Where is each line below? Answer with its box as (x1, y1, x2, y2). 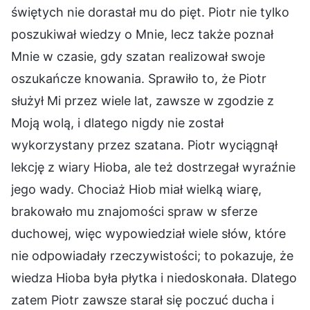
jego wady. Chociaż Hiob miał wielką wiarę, (11, 181, 262, 197)
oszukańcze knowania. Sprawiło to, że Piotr (11, 71, 266, 86)
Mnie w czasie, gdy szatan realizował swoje (11, 48, 265, 64)
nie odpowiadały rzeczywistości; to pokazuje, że (11, 248, 293, 263)
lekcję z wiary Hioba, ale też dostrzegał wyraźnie (11, 159, 295, 174)
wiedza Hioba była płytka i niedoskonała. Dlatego (11, 270, 297, 285)
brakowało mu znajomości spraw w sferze (11, 203, 257, 219)
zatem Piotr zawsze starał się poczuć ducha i (11, 292, 274, 307)
